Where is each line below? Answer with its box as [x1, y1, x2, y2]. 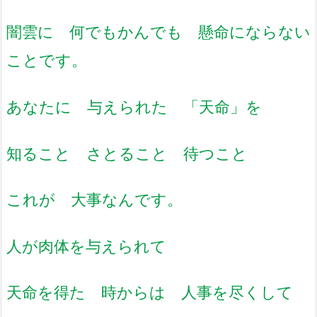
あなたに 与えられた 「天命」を [6, 97, 262, 117]
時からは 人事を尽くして [101, 282, 293, 302]
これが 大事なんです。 [6, 190, 183, 209]
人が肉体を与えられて [6, 236, 166, 255]
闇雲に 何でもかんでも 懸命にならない [6, 22, 311, 42]
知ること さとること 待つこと [6, 143, 248, 163]
